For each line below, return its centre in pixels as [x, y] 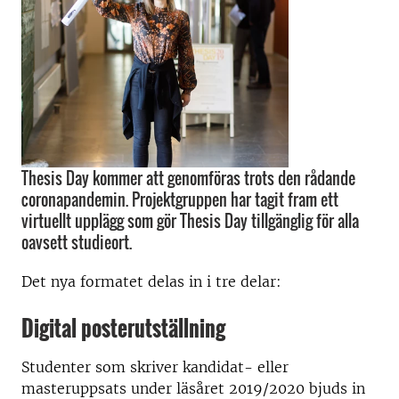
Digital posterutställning [123, 328]
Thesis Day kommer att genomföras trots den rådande [188, 178]
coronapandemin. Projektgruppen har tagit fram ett [180, 199]
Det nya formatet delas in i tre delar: [151, 281]
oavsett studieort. [77, 242]
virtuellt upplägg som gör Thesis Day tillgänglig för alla [190, 221]
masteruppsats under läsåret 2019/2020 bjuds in [193, 388]
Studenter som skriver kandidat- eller [155, 367]
